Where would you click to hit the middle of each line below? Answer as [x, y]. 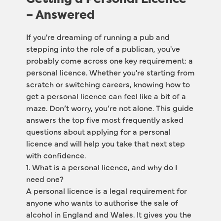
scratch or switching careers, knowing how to [108, 84]
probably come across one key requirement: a [109, 60]
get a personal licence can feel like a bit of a [106, 96]
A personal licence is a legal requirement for [106, 190]
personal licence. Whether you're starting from [110, 72]
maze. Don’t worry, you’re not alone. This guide [110, 108]
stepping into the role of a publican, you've [103, 48]
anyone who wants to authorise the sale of [102, 202]
